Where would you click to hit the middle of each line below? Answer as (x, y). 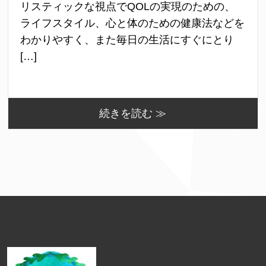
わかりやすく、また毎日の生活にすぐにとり (127, 40)
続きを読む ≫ (133, 114)
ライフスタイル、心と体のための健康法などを (133, 23)
